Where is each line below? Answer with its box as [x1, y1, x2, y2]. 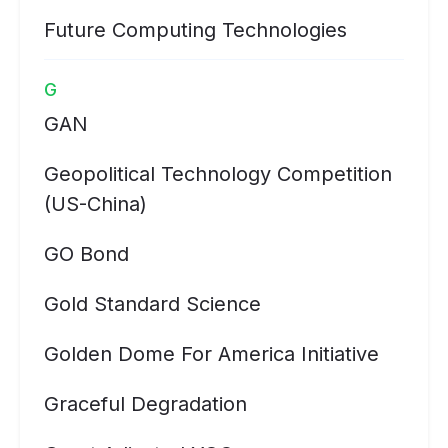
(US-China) [44, 192, 147, 216]
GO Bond [44, 242, 129, 266]
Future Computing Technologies [44, 18, 347, 42]
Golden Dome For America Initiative [44, 342, 379, 366]
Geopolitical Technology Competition [44, 162, 392, 186]
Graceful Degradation [44, 392, 247, 416]
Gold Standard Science [44, 292, 261, 316]
